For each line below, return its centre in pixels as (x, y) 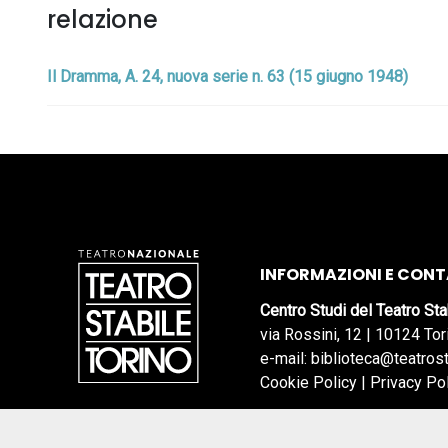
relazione (102, 19)
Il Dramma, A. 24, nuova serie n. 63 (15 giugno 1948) (227, 76)
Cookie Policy (309, 382)
